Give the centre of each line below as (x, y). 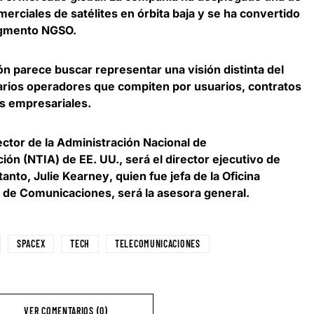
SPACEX (31, 244)
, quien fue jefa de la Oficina (185, 176)
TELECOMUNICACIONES (158, 244)
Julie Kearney (71, 176)
